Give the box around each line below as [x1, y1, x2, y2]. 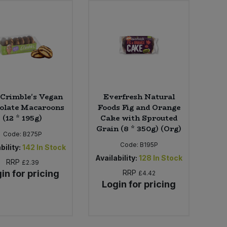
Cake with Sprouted [100, 112, 178, 124]
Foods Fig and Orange [97, 101, 180, 113]
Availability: [95, 153, 138, 162]
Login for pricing [102, 178, 176, 190]
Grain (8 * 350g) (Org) [96, 123, 182, 134]
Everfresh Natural [103, 91, 175, 102]
